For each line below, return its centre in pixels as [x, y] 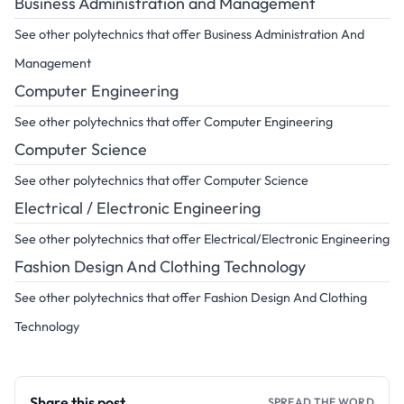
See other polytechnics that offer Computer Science [161, 180]
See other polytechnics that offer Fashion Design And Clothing [191, 298]
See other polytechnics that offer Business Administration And [189, 34]
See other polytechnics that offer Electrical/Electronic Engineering [202, 239]
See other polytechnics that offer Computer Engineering [174, 122]
